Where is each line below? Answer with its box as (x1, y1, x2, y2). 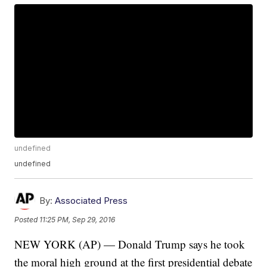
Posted (14, 215, 40, 224)
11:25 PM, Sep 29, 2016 (39, 215, 116, 224)
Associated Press (55, 195, 128, 207)
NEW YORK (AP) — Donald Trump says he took (14, 237, 246, 252)
